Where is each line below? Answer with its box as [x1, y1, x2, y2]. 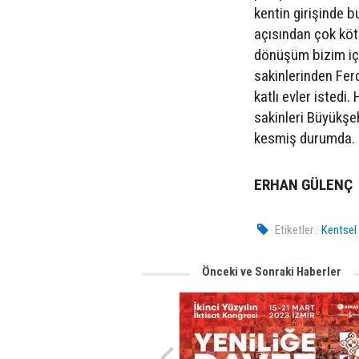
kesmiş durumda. [254, 128, 355, 147]
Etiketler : [275, 222, 319, 237]
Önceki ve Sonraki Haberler [202, 264, 341, 279]
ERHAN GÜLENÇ [254, 175, 353, 194]
